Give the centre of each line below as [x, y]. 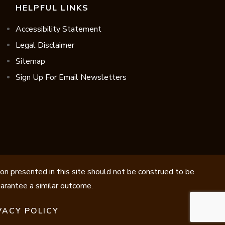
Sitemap [30, 62]
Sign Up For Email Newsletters [71, 78]
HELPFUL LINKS [52, 8]
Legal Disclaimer [45, 45]
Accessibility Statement [58, 29]
